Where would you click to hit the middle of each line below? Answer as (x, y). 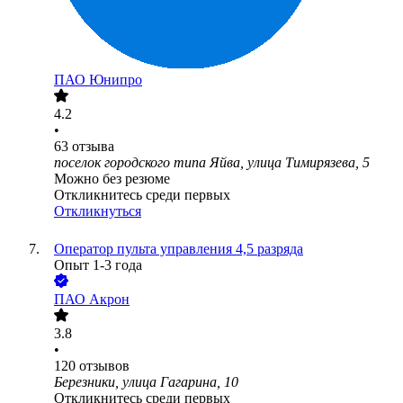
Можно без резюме (112, 179)
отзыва (93, 147)
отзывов (104, 366)
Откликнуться (98, 211)
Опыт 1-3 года (98, 265)
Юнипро (116, 80)
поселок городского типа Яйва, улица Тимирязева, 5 (212, 163)
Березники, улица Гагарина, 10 (146, 382)
